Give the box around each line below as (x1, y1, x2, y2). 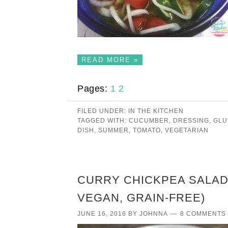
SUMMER (98, 126, 129, 134)
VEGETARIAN (165, 126, 209, 134)
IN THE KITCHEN (128, 107, 184, 115)
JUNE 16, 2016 (77, 210, 126, 217)
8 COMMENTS (180, 210, 226, 217)
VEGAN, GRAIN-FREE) (77, 191, 205, 204)
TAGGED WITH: (77, 117, 129, 124)
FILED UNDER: (77, 107, 128, 115)
